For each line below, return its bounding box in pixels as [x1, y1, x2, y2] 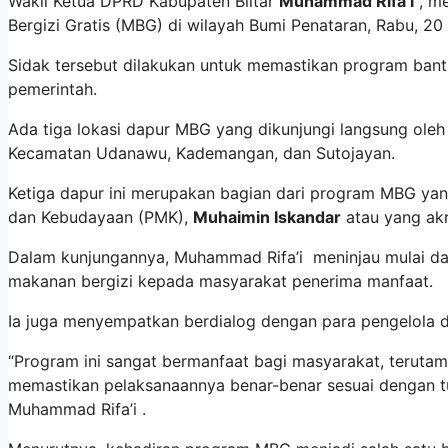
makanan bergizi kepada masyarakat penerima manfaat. [8, 271, 433, 292]
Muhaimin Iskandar [193, 207, 341, 228]
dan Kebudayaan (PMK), [8, 207, 193, 228]
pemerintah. [8, 79, 97, 100]
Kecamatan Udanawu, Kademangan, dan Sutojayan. [8, 143, 395, 164]
